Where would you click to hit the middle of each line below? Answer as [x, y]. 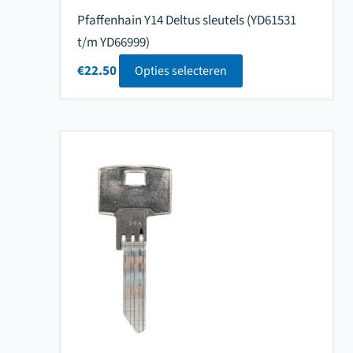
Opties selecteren [180, 71]
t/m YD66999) [113, 42]
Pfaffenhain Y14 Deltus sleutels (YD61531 [186, 20]
